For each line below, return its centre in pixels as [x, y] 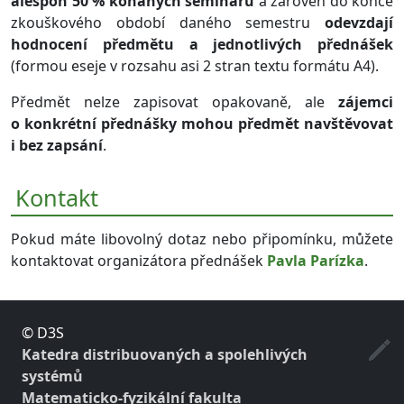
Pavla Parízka [316, 260]
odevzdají [359, 22]
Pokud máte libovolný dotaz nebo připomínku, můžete [202, 239]
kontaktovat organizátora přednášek [139, 260]
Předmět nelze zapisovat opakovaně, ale [174, 101]
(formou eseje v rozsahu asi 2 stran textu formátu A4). [195, 65]
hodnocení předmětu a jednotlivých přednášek [202, 44]
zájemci [366, 101]
